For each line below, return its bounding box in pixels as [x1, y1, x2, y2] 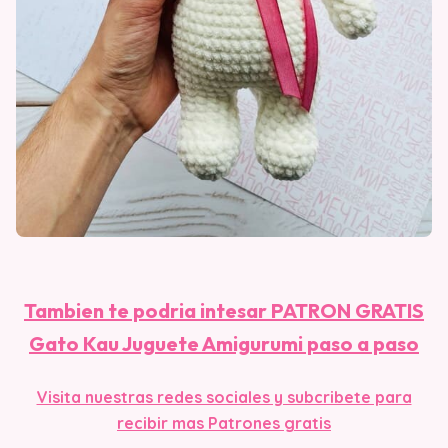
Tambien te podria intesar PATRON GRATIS [24, 297, 424, 323]
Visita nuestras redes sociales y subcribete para [36, 386, 412, 407]
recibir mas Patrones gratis [117, 412, 331, 433]
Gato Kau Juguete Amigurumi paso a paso [29, 330, 419, 356]
